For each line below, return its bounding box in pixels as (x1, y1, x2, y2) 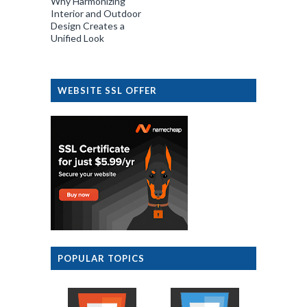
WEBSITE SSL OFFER (58, 84, 157, 96)
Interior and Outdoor (51, 7, 141, 19)
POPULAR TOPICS (58, 252, 145, 264)
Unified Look (51, 32, 104, 44)
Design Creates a (51, 19, 125, 32)
